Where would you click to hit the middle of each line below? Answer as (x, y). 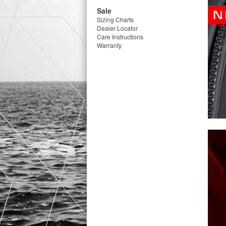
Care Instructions (120, 37)
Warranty (109, 45)
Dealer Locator (117, 28)
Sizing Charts (115, 19)
